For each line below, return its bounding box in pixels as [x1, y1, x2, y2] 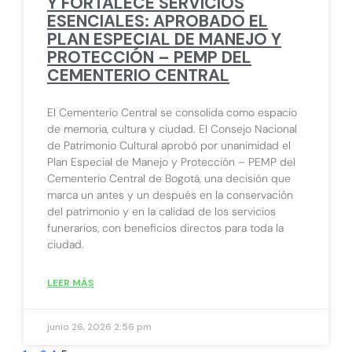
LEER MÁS [47, 276, 93, 289]
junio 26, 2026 [47, 320, 114, 333]
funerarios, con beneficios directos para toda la [47, 220, 284, 235]
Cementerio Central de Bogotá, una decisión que [47, 170, 291, 185]
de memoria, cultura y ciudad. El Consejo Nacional [47, 121, 297, 136]
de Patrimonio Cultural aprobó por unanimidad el [47, 137, 291, 152]
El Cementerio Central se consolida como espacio [47, 104, 297, 119]
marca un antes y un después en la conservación [47, 187, 293, 202]
